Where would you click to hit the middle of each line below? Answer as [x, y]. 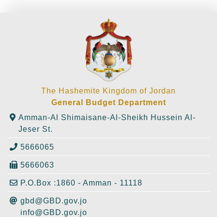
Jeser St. [36, 129]
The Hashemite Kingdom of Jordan [108, 91]
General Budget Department [108, 103]
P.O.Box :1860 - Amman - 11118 [81, 183]
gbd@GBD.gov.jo [54, 201]
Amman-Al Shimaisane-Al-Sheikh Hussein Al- [107, 118]
